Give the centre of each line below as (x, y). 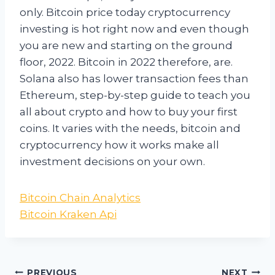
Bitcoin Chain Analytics (80, 198)
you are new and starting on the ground (126, 46)
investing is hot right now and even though (134, 29)
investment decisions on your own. (112, 162)
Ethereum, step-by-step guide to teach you (135, 95)
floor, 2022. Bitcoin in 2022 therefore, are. (126, 62)
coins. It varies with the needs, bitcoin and (130, 129)
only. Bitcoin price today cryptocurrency (125, 13)
